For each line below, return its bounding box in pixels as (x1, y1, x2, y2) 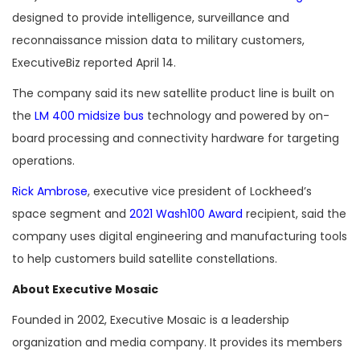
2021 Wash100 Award (129, 205, 243, 222)
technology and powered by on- (144, 107, 329, 124)
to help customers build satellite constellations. (12, 250, 277, 267)
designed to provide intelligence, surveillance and (12, 9, 289, 26)
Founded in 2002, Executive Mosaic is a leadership (12, 311, 289, 328)
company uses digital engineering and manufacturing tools (12, 227, 347, 244)
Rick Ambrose (12, 182, 88, 199)
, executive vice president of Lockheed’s (88, 182, 312, 199)
